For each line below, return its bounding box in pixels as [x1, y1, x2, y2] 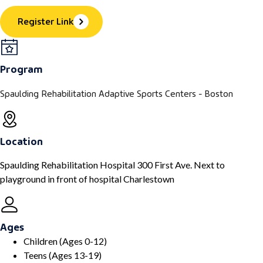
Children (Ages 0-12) [23, 235, 107, 247]
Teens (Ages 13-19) [23, 249, 102, 261]
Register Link [18, 14, 73, 28]
